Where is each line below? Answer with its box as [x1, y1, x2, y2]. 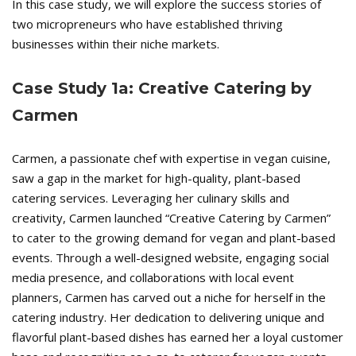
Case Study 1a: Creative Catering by [12, 79, 311, 99]
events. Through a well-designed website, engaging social [12, 250, 329, 266]
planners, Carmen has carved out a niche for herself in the [12, 289, 326, 306]
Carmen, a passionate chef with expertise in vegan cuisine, [12, 150, 331, 167]
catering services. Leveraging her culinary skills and [12, 190, 289, 207]
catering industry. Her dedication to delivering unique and [12, 309, 324, 326]
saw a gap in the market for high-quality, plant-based [12, 170, 300, 187]
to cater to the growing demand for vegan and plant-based [12, 230, 335, 246]
